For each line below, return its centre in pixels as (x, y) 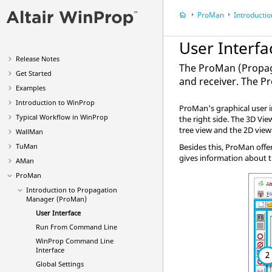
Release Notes (38, 59)
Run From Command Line (76, 227)
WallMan (29, 131)
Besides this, (202, 147)
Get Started (34, 73)
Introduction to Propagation (71, 190)
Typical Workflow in (48, 117)
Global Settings (60, 264)
